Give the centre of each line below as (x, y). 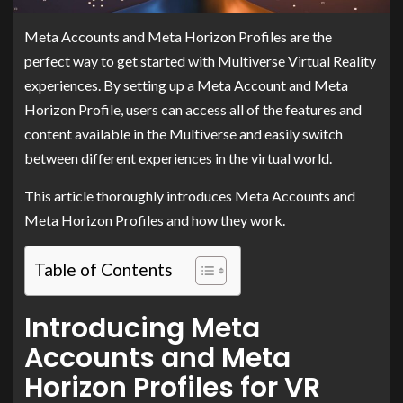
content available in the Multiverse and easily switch (184, 134)
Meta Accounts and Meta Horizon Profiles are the (178, 37)
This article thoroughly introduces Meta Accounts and (190, 196)
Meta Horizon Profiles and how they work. (155, 220)
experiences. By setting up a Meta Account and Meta (186, 85)
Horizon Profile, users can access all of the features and (193, 110)
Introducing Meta (142, 329)
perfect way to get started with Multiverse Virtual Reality (200, 61)
